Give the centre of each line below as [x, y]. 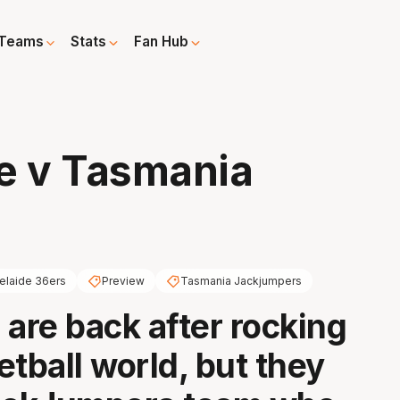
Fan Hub [162, 42]
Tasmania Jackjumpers [241, 281]
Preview [123, 281]
